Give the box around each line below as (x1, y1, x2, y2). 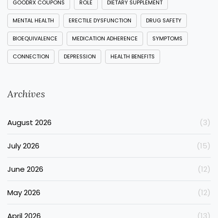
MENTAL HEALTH (13, 17, 54, 25)
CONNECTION (13, 53, 49, 61)
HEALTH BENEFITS (110, 53, 155, 61)
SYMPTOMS (152, 35, 182, 43)
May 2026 (7, 187, 40, 198)
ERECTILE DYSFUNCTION (69, 17, 131, 25)
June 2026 (7, 164, 43, 175)
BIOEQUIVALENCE (13, 35, 57, 43)
